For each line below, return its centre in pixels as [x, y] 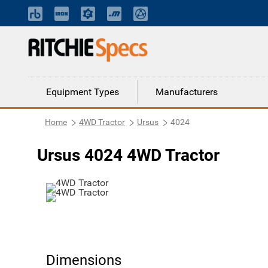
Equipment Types [83, 92]
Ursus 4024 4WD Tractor [128, 155]
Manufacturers [187, 92]
